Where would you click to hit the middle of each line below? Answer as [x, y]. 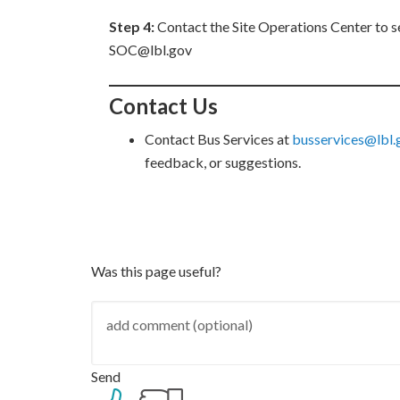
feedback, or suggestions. [223, 162]
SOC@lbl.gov [150, 50]
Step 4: [133, 26]
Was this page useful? [156, 271]
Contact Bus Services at [218, 139]
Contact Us [163, 106]
